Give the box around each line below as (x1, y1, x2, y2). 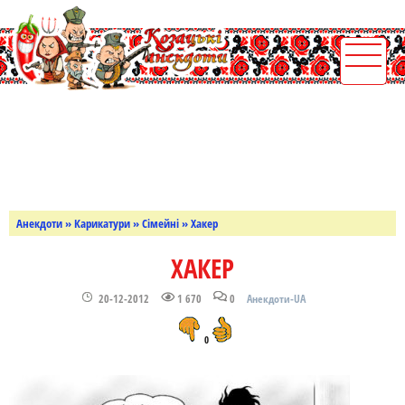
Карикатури (74, 215, 130, 231)
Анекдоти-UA (246, 291, 306, 306)
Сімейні (142, 215, 179, 231)
